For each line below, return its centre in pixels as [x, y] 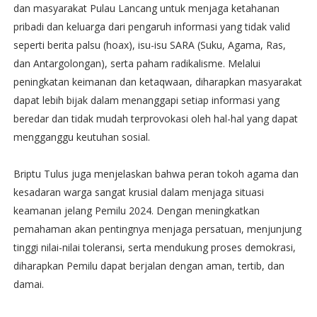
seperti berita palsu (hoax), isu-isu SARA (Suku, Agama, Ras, [149, 45]
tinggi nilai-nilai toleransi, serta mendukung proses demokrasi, [154, 247]
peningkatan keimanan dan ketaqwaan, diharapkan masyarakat [157, 82]
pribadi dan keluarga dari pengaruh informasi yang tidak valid [151, 27]
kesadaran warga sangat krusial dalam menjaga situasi [138, 192]
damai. [28, 284]
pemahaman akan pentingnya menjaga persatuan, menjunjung [157, 229]
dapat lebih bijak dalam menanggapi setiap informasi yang [146, 100]
